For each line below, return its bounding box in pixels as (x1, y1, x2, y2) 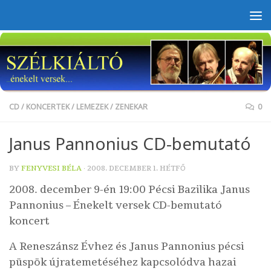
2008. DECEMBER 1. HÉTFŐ (87, 164, 186, 174)
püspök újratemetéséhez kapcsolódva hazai (9, 255, 236, 270)
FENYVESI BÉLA (21, 164, 82, 174)
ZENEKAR (115, 102, 148, 113)
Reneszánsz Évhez (19, 240, 113, 254)
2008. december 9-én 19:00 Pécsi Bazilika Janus (9, 182, 250, 197)
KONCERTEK (26, 102, 70, 113)
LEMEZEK (76, 102, 108, 113)
